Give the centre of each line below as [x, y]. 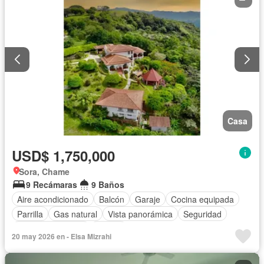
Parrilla [30, 214]
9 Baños [108, 185]
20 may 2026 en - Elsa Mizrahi [62, 237]
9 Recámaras [52, 185]
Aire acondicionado [53, 199]
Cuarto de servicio [51, 228]
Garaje [148, 199]
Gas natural [75, 214]
